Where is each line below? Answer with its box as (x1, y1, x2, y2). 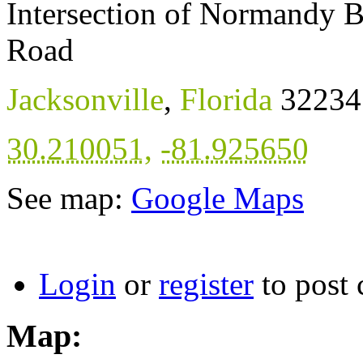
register (159, 266, 254, 301)
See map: (6, 180, 131, 216)
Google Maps (131, 180, 304, 216)
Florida (180, 81, 272, 117)
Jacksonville (6, 81, 164, 117)
